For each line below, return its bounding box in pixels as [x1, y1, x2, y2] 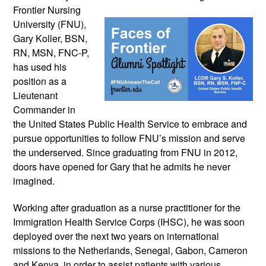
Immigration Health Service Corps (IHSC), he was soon [13, 214, 245, 229]
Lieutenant [13, 88, 58, 102]
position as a [13, 74, 66, 88]
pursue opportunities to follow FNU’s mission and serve [13, 131, 245, 145]
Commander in [13, 102, 75, 116]
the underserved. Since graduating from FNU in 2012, [13, 145, 237, 159]
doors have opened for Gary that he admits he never [13, 159, 230, 173]
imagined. [13, 173, 55, 188]
